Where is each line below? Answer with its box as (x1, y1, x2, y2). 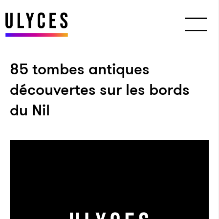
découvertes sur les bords (10, 78, 190, 101)
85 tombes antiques (10, 58, 150, 80)
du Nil (10, 99, 50, 121)
